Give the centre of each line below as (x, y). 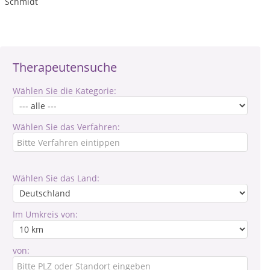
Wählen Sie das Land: (56, 178)
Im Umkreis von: (45, 214)
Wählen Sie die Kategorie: (64, 91)
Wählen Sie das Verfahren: (66, 127)
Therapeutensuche (65, 67)
